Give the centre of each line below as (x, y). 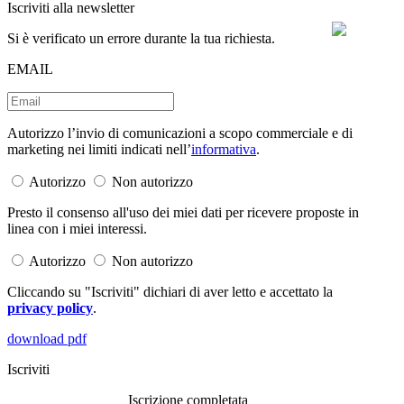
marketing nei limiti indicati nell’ (99, 150)
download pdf (47, 339)
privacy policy (50, 308)
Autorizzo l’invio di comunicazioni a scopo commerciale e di (180, 133)
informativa (224, 150)
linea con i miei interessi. (77, 229)
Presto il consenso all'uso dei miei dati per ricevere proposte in (183, 213)
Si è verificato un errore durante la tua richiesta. (141, 39)
